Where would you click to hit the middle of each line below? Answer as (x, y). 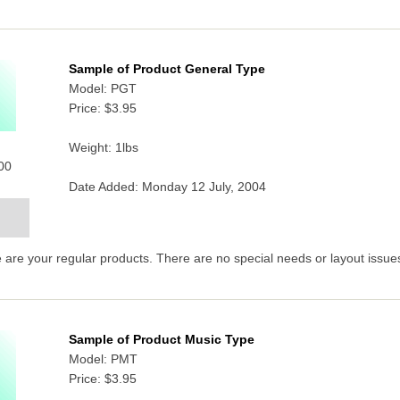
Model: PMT (103, 360)
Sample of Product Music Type (161, 340)
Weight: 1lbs (103, 148)
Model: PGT (102, 89)
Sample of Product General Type (167, 70)
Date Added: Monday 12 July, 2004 (167, 187)
